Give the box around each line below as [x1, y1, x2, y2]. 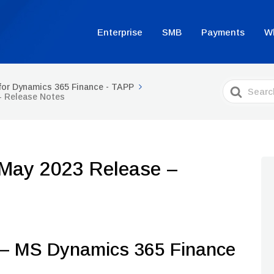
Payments [201, 26, 245, 37]
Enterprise [97, 26, 143, 37]
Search [223, 80, 254, 90]
